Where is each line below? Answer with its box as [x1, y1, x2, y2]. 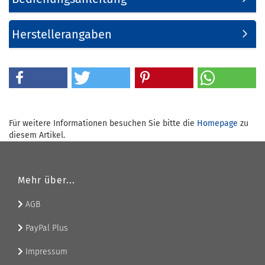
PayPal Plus [23, 223, 68, 233]
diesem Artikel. [9, 130, 65, 140]
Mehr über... [18, 174, 75, 186]
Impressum [23, 247, 67, 257]
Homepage [197, 118, 238, 128]
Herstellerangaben [12, 27, 112, 41]
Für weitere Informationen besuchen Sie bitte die [9, 118, 197, 128]
